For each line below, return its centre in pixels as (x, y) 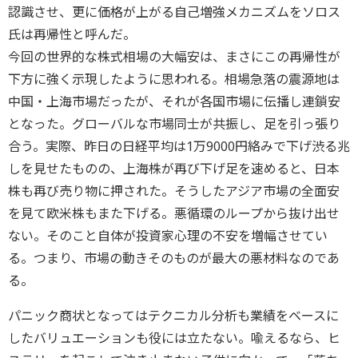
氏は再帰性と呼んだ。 (72, 34)
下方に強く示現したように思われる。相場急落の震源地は (174, 79)
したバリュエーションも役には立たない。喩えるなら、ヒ (174, 338)
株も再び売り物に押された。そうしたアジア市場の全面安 (174, 191)
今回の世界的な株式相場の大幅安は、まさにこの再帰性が (174, 57)
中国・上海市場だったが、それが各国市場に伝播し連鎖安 (174, 101)
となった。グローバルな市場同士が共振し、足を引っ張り (174, 124)
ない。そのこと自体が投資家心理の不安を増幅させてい (168, 236)
